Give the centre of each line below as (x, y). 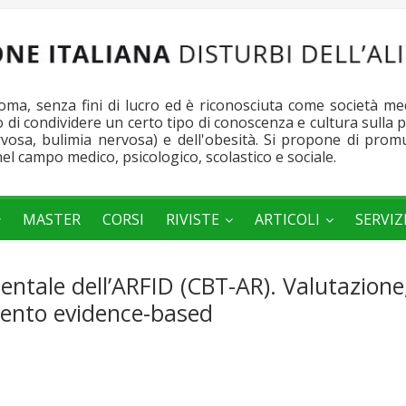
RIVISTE (193, 220)
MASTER (52, 220)
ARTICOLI (287, 220)
